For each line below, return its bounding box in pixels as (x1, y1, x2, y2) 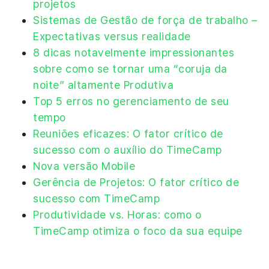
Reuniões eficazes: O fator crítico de (33, 127, 223, 140)
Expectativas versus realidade (33, 29, 191, 43)
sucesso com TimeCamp (33, 192, 160, 205)
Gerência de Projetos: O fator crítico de (33, 175, 239, 189)
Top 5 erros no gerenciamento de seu (33, 94, 229, 107)
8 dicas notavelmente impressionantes (33, 46, 234, 59)
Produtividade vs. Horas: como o (33, 208, 202, 221)
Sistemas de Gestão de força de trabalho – (33, 13, 258, 26)
